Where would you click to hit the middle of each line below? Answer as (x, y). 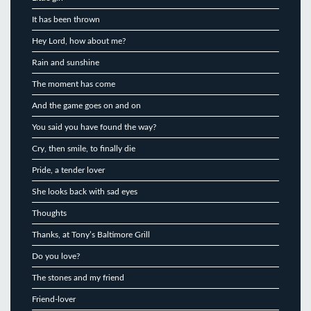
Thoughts (49, 213)
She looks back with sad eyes (85, 191)
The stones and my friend (78, 277)
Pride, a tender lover (68, 170)
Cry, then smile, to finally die (84, 148)
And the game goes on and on (86, 105)
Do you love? (56, 256)
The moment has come (74, 84)
